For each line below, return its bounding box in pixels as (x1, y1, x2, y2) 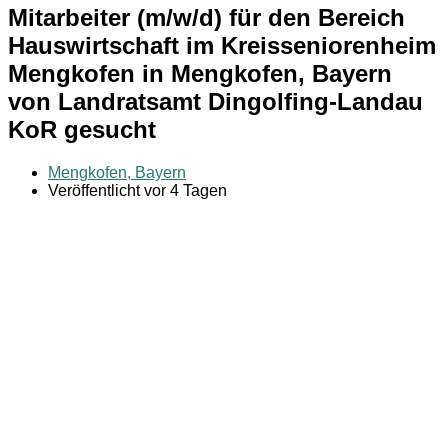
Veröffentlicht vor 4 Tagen (48, 181, 227, 199)
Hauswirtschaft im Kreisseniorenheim (8, 31, 436, 59)
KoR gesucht (8, 115, 156, 143)
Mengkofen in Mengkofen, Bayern (8, 59, 392, 87)
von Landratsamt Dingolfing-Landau (8, 87, 423, 115)
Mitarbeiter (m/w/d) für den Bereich (8, 3, 405, 31)
